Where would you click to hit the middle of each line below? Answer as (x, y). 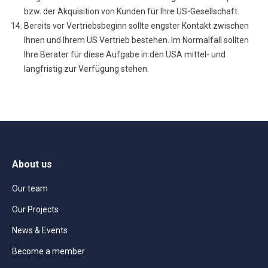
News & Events (40, 230)
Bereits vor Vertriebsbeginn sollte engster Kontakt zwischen (136, 26)
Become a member (48, 251)
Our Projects (35, 209)
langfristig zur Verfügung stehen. (86, 69)
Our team (30, 188)
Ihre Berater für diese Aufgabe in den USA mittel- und (125, 54)
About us (32, 164)
